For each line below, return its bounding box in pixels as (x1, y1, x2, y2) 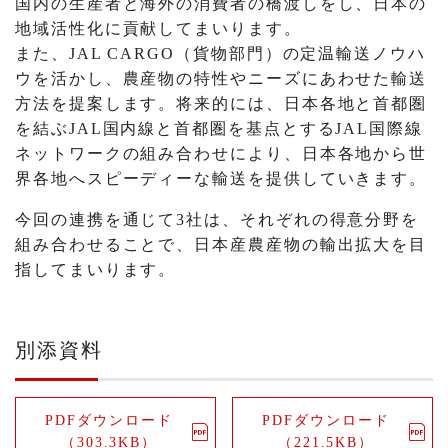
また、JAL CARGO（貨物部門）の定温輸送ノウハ (15, 44, 426, 62)
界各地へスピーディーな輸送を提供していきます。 (15, 169, 428, 187)
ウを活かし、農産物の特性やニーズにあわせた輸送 (15, 69, 428, 87)
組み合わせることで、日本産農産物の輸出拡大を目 (15, 235, 428, 253)
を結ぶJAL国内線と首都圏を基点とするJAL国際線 (15, 119, 424, 137)
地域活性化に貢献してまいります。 (15, 19, 302, 37)
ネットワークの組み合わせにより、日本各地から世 (15, 144, 428, 162)
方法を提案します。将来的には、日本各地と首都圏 (15, 94, 428, 112)
